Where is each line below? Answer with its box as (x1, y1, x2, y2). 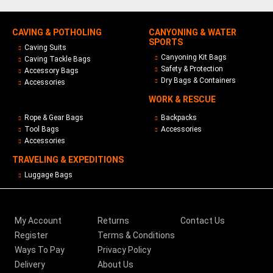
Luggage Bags (24, 171, 73, 180)
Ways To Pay (15, 245, 65, 255)
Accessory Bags (24, 66, 79, 76)
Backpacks (161, 113, 197, 122)
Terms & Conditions (97, 230, 175, 241)
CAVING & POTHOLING (12, 27, 102, 38)
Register (15, 230, 48, 241)
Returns (97, 216, 129, 226)
